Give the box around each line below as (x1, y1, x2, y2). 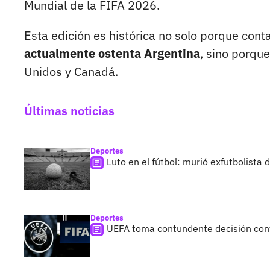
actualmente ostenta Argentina (24, 45, 200, 62)
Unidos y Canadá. (24, 63, 118, 80)
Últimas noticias (24, 102, 115, 119)
